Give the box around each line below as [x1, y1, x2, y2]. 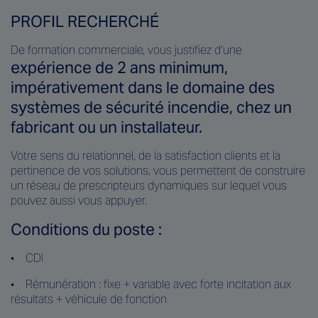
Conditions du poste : [11, 219, 162, 239]
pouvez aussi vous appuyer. [11, 192, 147, 208]
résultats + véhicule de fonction [11, 291, 170, 307]
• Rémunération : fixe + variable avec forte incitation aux [11, 276, 291, 292]
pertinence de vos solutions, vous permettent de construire [11, 163, 305, 178]
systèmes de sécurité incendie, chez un [11, 97, 292, 117]
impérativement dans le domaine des [11, 77, 275, 97]
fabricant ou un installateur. [11, 116, 202, 137]
